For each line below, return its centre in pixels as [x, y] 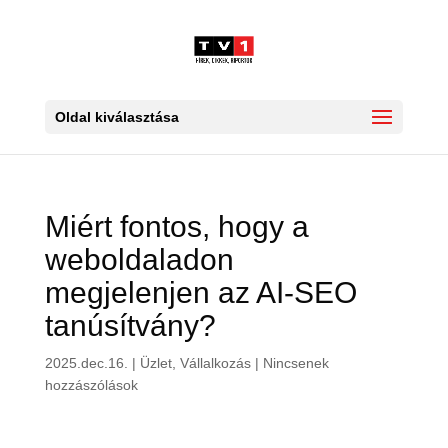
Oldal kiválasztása [116, 117]
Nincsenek [295, 363]
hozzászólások [91, 385]
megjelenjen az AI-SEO [200, 292]
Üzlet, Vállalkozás [195, 363]
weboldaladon [139, 259]
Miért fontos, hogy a [176, 226]
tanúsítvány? [130, 325]
